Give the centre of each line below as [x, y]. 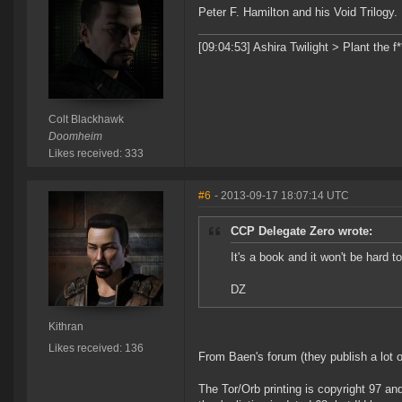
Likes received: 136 [96, 349]
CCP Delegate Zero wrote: [301, 232]
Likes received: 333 [96, 154]
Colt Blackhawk [86, 120]
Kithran [66, 327]
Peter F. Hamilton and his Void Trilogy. [298, 13]
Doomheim [75, 137]
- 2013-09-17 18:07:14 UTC [282, 196]
